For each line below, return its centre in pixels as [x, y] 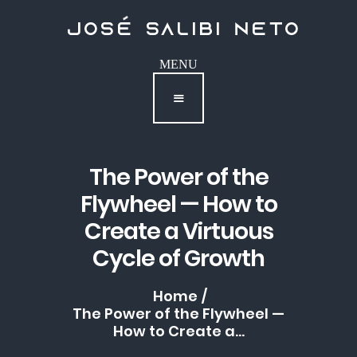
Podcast [119, 26]
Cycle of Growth [178, 259]
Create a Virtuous [178, 231]
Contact [118, 64]
